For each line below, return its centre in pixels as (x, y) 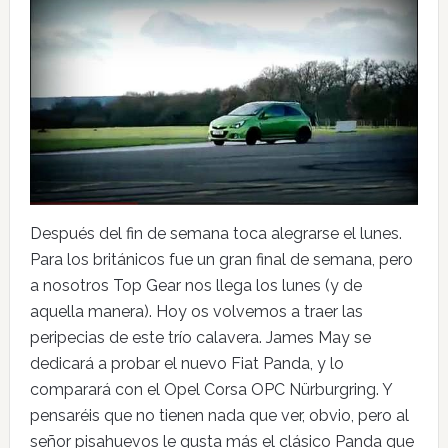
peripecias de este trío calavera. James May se (200, 337)
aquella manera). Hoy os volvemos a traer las (196, 311)
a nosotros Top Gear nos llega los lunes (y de (195, 285)
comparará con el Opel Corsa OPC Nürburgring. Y (210, 389)
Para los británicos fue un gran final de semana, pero (221, 259)
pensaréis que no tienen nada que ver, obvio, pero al (219, 415)
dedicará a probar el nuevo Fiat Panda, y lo (186, 363)
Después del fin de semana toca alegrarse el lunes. (215, 233)
